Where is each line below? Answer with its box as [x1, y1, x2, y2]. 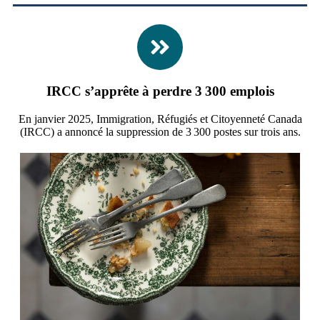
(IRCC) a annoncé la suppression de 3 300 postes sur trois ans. [19, 125, 301, 138]
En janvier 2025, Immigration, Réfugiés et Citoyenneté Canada [18, 112, 302, 125]
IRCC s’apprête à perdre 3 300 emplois [46, 84, 274, 99]
